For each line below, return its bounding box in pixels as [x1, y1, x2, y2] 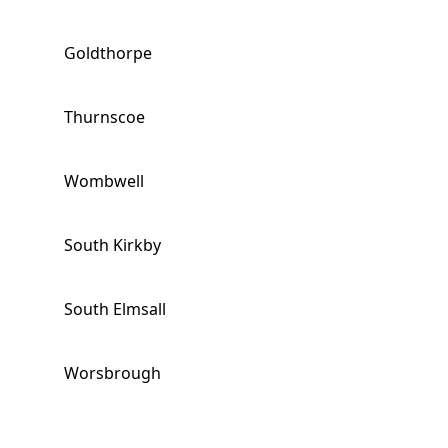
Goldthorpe [64, 42, 152, 64]
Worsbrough [64, 362, 161, 384]
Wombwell [64, 170, 144, 192]
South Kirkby [64, 234, 161, 256]
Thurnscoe [64, 106, 145, 128]
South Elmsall [64, 298, 166, 320]
